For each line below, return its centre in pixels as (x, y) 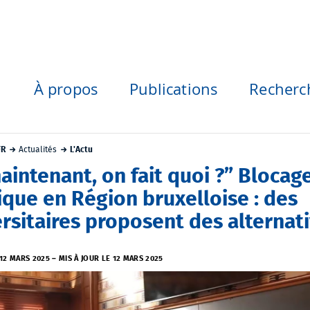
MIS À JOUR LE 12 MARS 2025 (111, 258)
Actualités (37, 149)
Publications (174, 89)
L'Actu (81, 149)
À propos (66, 89)
